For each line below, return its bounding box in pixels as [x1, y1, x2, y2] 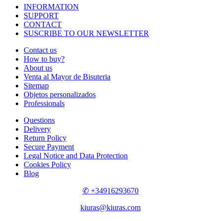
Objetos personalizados [24, 90, 96, 99]
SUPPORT [24, 11, 59, 20]
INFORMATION [24, 2, 79, 11]
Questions [24, 116, 55, 125]
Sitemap [24, 81, 49, 90]
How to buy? [24, 55, 65, 64]
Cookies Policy [24, 160, 71, 169]
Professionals [24, 99, 65, 108]
